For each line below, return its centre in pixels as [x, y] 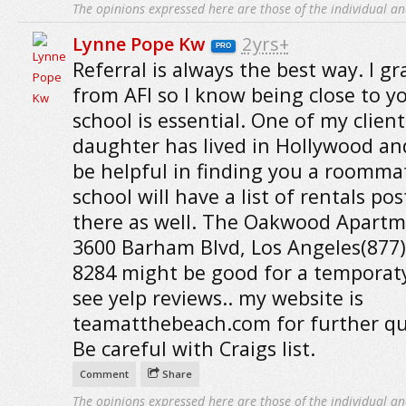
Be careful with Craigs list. [193, 348]
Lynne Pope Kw [138, 44]
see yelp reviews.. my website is [217, 298]
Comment [104, 374]
